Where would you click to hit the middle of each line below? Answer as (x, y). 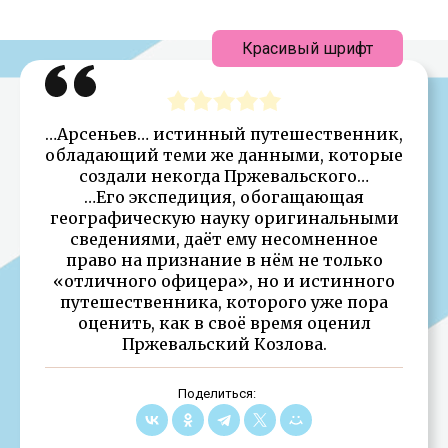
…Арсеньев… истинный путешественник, (224, 133)
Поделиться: (216, 393)
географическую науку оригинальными (224, 217)
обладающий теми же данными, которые (224, 154)
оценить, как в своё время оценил (224, 322)
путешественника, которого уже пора (224, 301)
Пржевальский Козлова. (224, 343)
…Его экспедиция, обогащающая (224, 196)
